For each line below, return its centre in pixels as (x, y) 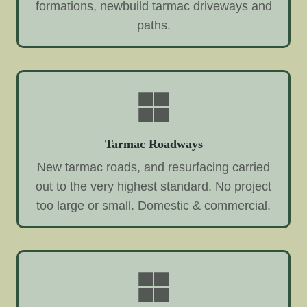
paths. (153, 26)
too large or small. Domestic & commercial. (153, 205)
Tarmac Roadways (153, 144)
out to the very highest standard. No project (153, 186)
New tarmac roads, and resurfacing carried (153, 167)
